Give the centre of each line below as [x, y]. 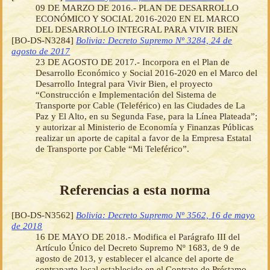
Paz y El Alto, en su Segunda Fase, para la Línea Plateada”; [147, 116]
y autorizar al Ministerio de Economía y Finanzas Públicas [145, 127]
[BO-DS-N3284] [44, 40]
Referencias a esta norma [135, 190]
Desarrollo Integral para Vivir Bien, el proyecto [124, 83]
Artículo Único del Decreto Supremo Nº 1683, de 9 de [138, 248]
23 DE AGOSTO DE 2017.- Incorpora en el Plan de [133, 61]
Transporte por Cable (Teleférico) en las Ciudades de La [141, 105]
